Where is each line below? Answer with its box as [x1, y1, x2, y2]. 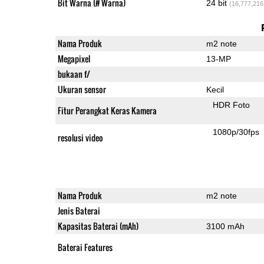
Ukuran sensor [57, 82, 106, 95]
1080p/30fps [213, 127, 260, 137]
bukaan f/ [57, 67, 90, 80]
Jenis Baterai [57, 204, 100, 217]
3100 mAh [206, 221, 245, 231]
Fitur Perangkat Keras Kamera [57, 104, 157, 117]
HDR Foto [213, 100, 250, 110]
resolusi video [57, 131, 103, 144]
